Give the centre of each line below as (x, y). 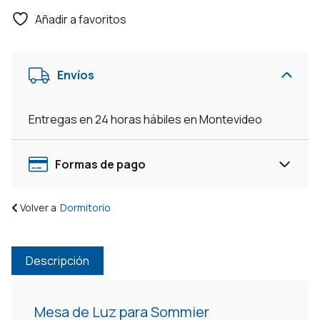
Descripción (57, 261)
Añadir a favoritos (81, 20)
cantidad (33, 127)
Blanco (29, 110)
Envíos (75, 75)
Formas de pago (100, 165)
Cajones (33, 58)
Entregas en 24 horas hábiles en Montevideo (145, 120)
